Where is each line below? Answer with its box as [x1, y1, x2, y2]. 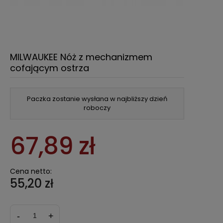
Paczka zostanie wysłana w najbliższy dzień [27, 94, 167, 104]
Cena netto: [10, 166, 52, 176]
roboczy [84, 103, 111, 112]
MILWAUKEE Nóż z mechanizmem [10, 51, 152, 63]
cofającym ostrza [10, 62, 89, 74]
